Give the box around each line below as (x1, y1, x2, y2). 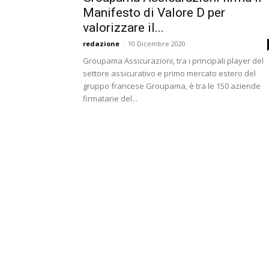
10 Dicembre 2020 (128, 39, 186, 48)
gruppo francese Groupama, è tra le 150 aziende (83, 80, 261, 91)
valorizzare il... (83, 20, 164, 35)
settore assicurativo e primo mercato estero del (83, 68, 256, 79)
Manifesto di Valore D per (83, 5, 225, 20)
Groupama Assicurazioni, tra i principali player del (83, 55, 264, 66)
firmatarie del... (83, 93, 138, 104)
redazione (83, 39, 119, 48)
